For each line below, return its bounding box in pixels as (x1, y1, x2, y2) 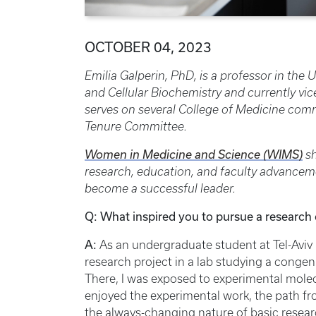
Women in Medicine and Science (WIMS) (85, 148, 303, 161)
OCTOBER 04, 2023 (85, 39, 212, 55)
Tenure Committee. (85, 120, 187, 133)
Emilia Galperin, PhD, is (85, 69, 208, 82)
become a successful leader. (85, 182, 236, 195)
